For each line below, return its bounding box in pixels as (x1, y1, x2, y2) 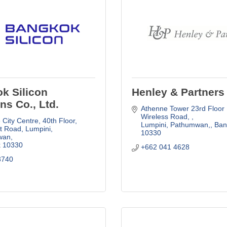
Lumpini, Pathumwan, (140, 120, 210, 129)
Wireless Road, (140, 112, 192, 121)
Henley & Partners (132, 86, 224, 98)
